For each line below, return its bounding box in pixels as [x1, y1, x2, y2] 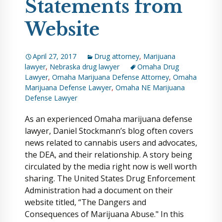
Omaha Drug [137, 62, 179, 71]
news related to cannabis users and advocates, [25, 137, 197, 148]
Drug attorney [94, 52, 139, 61]
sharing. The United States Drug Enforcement [25, 173, 195, 184]
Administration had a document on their [25, 185, 173, 196]
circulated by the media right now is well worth [25, 161, 197, 172]
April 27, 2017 [33, 52, 76, 61]
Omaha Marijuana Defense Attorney [52, 72, 169, 82]
